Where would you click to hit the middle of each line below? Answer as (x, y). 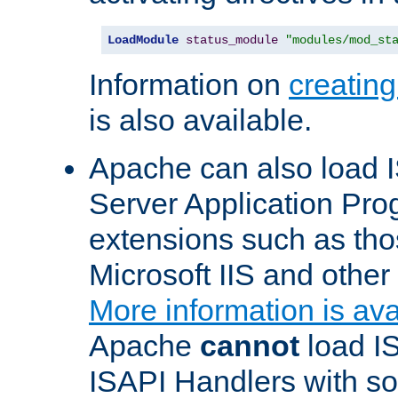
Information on (189, 85)
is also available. (200, 120)
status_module (232, 40)
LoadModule (143, 40)
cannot (250, 346)
